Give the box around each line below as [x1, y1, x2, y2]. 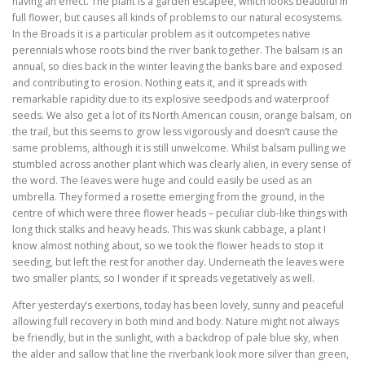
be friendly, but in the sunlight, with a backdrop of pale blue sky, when [12, 331, 339, 345]
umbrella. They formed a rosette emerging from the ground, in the [12, 190, 325, 204]
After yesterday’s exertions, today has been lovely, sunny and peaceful [12, 298, 344, 313]
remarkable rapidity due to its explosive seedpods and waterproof [12, 92, 329, 107]
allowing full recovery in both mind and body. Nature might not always [12, 314, 339, 329]
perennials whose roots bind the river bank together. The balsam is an [12, 43, 343, 58]
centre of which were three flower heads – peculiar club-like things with [12, 206, 348, 221]
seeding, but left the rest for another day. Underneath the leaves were [12, 255, 345, 270]
